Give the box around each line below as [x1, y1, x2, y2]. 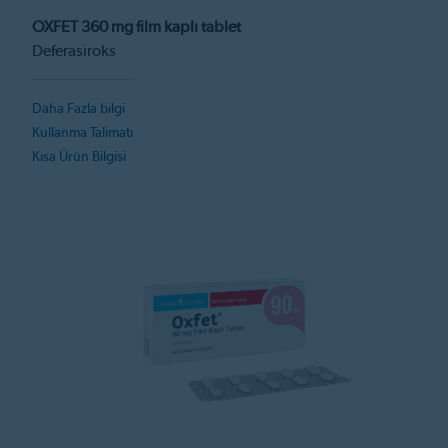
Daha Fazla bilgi [32, 101, 125, 116]
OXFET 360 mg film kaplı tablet [32, 18, 241, 35]
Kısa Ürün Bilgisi [32, 149, 126, 164]
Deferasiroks [32, 42, 116, 59]
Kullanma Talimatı [32, 125, 133, 140]
